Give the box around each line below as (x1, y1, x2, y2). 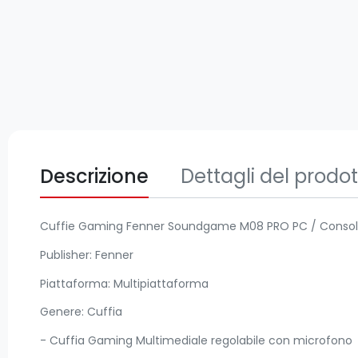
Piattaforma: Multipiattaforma (40, 275, 209, 292)
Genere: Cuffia (40, 304, 122, 320)
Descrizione (40, 163, 149, 189)
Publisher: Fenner (40, 246, 133, 263)
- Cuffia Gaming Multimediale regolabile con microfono (40, 332, 352, 349)
